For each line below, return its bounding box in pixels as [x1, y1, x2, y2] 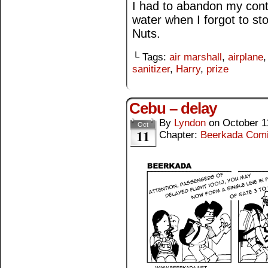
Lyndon [174, 117, 206, 129]
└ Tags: [132, 51, 169, 63]
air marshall [169, 51, 222, 63]
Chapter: [159, 129, 200, 141]
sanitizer [132, 63, 170, 75]
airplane [228, 51, 263, 63]
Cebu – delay [129, 99, 217, 117]
